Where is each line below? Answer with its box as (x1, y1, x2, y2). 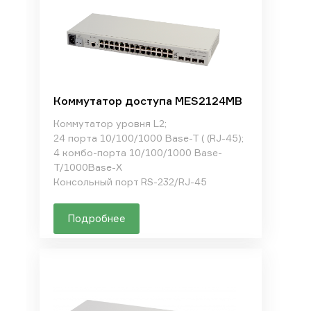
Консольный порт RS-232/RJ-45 (53, 176, 207, 187)
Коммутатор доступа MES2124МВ (53, 94, 242, 108)
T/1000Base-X (53, 161, 122, 173)
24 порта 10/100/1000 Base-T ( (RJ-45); (53, 132, 244, 144)
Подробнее (67, 212, 126, 225)
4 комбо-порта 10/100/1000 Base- (53, 146, 222, 158)
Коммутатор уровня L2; (53, 117, 167, 129)
